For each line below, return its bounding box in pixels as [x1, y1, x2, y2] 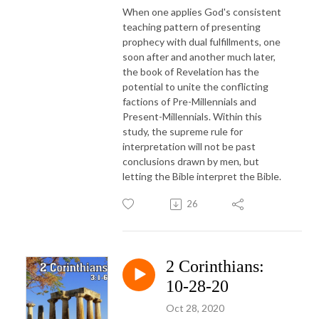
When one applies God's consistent [122, 6, 281, 19]
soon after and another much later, [122, 51, 276, 63]
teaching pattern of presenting [122, 21, 261, 33]
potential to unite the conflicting [122, 80, 268, 93]
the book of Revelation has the [122, 66, 259, 78]
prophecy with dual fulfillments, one [122, 36, 281, 48]
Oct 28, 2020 [166, 302, 224, 315]
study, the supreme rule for [122, 125, 243, 138]
